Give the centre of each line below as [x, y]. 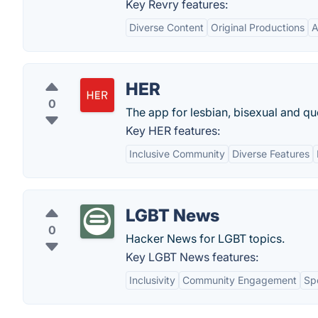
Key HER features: [173, 131]
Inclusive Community [177, 154]
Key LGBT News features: [192, 257]
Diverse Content [166, 27]
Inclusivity [152, 280]
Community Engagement [240, 280]
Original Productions [258, 27]
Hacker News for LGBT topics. [205, 238]
